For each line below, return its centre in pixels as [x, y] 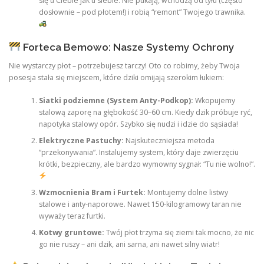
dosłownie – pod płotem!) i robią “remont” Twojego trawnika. [142, 12]
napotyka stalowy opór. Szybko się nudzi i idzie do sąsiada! [138, 124]
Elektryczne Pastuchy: [81, 140]
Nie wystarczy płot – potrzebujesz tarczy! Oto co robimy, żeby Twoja [124, 66]
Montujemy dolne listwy [187, 192]
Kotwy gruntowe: [71, 232]
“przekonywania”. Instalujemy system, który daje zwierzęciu [138, 152]
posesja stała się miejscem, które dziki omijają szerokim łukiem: [116, 78]
